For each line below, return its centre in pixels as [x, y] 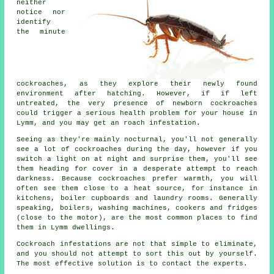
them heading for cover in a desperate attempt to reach [137, 169]
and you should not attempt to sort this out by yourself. [137, 254]
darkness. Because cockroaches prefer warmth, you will [137, 179]
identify [34, 22]
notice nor [41, 13]
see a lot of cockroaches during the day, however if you [137, 150]
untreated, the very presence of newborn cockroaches [137, 104]
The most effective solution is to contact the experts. [132, 264]
